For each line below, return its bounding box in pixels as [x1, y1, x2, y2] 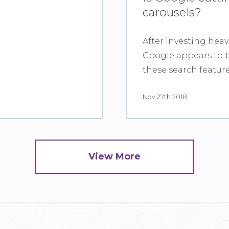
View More [88, 150, 141, 162]
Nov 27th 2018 [142, 93, 187, 101]
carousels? [142, 5, 201, 19]
